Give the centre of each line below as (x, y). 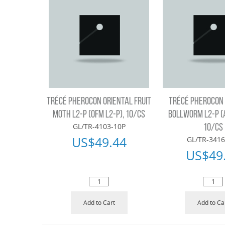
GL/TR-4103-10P (99, 127)
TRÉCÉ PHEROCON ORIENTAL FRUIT (99, 102)
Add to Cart (99, 203)
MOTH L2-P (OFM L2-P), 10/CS (99, 115)
